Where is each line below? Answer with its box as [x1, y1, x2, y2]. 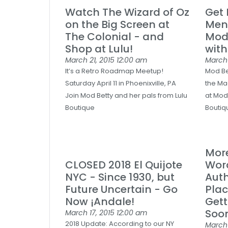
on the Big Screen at [65, 17, 169, 32]
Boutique [65, 103, 95, 112]
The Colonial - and [65, 30, 164, 44]
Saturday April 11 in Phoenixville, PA [65, 78, 176, 88]
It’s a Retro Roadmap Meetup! [65, 66, 163, 76]
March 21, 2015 [65, 55, 117, 65]
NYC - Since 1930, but [65, 170, 175, 184]
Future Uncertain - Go [65, 182, 178, 196]
